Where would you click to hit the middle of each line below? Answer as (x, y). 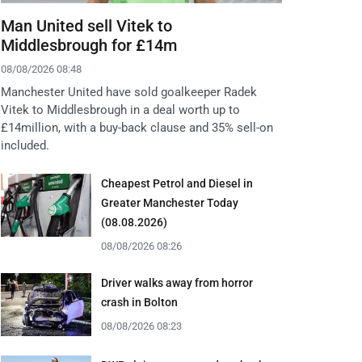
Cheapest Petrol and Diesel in (177, 184)
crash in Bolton (139, 303)
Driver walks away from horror (177, 283)
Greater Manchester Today (170, 203)
